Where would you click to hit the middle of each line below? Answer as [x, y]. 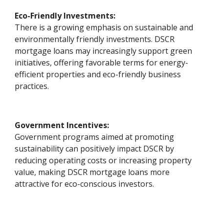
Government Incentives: [62, 125]
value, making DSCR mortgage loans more [92, 172]
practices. [32, 86]
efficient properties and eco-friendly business [98, 74]
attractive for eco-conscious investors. [85, 184]
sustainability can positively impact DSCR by [95, 148]
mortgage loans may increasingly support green [104, 51]
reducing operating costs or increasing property [103, 160]
